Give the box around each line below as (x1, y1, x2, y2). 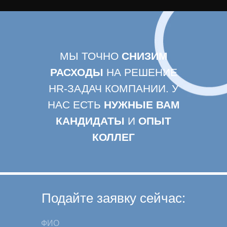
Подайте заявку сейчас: (42, 191, 185, 206)
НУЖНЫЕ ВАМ (103, 99, 180, 111)
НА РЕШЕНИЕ (103, 66, 177, 79)
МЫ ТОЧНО (59, 50, 122, 62)
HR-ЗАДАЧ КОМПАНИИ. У (49, 83, 178, 95)
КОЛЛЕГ (92, 131, 135, 143)
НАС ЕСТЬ (47, 99, 104, 111)
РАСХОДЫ (50, 66, 103, 79)
